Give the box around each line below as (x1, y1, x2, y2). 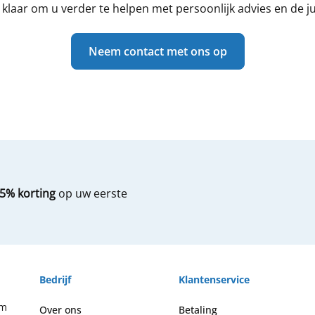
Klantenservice (178, 273, 250, 286)
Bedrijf (39, 273, 71, 286)
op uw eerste (56, 186, 127, 201)
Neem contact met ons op (88, 44, 227, 59)
